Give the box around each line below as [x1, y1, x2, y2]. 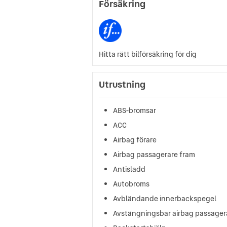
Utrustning [99, 77, 145, 91]
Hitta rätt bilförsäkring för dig [99, 49, 197, 59]
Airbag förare [113, 134, 157, 145]
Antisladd [113, 164, 145, 174]
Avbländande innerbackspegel [113, 193, 216, 204]
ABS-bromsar [113, 105, 157, 116]
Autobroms [113, 178, 149, 189]
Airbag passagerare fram [113, 149, 195, 160]
